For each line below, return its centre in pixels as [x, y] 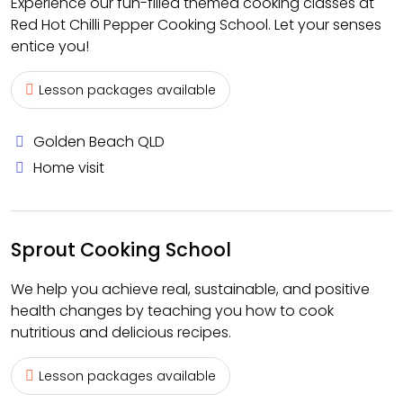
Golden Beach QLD [99, 142]
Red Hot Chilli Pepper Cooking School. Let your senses [196, 25]
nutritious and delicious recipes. [121, 332]
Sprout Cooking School [121, 250]
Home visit [69, 168]
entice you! [50, 46]
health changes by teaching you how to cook [172, 311]
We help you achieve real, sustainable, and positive [190, 289]
